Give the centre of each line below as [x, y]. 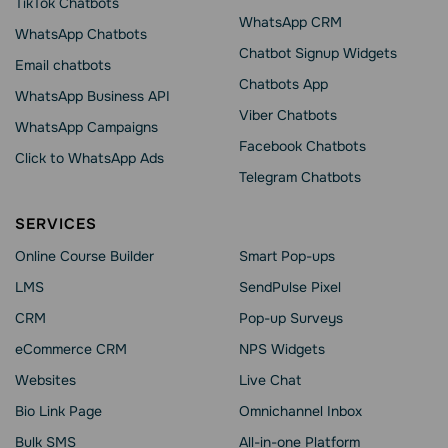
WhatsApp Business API [92, 96]
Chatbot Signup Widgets [318, 53]
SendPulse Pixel [290, 287]
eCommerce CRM [71, 349]
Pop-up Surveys [291, 318]
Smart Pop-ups [287, 256]
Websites [45, 380]
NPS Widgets [282, 349]
